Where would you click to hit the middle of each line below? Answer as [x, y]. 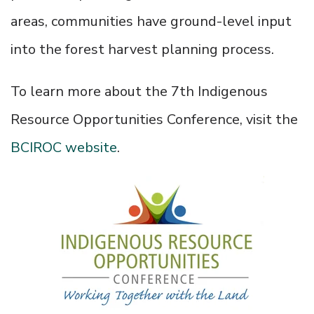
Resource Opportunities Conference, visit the [154, 120]
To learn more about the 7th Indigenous [139, 92]
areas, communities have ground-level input [151, 22]
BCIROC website [64, 148]
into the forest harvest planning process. [142, 50]
